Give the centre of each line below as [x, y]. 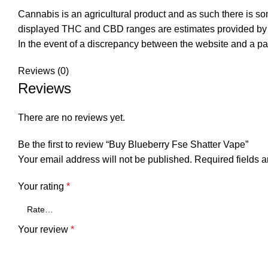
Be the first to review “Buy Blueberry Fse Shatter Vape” [133, 144]
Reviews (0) [43, 71]
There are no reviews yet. [71, 118]
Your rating [42, 186]
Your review [44, 229]
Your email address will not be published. [105, 159]
